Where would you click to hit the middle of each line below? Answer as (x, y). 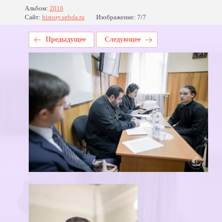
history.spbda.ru (63, 17)
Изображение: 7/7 (121, 17)
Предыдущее (65, 39)
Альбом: (36, 8)
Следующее (122, 39)
